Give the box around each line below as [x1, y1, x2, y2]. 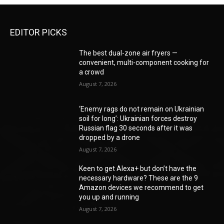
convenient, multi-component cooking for [79, 58, 209, 67]
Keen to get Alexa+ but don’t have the [79, 164, 197, 173]
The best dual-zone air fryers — [79, 49, 178, 57]
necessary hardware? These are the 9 [79, 174, 198, 182]
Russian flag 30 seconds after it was [79, 124, 193, 132]
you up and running [79, 193, 139, 201]
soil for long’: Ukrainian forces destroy [79, 114, 197, 123]
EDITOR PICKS [10, 27, 67, 38]
